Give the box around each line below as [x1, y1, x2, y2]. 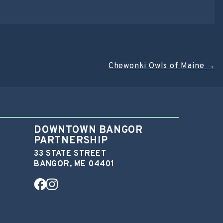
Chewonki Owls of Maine [108, 61, 207, 71]
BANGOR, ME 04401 [34, 159, 114, 169]
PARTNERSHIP [34, 134, 108, 147]
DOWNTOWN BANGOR [34, 124, 143, 137]
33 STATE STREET [34, 149, 107, 159]
